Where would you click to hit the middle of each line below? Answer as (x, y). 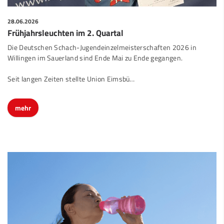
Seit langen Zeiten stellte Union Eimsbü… (71, 70)
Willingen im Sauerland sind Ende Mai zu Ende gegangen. (95, 49)
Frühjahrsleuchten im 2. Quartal (65, 24)
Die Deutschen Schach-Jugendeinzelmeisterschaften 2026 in (102, 39)
